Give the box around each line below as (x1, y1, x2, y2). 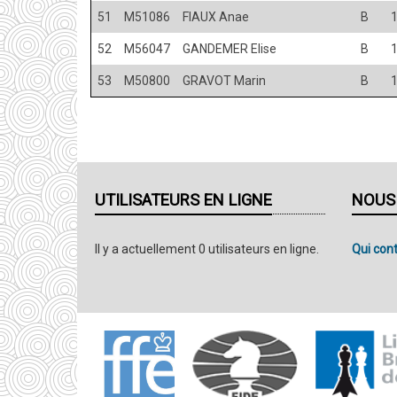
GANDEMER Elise (183, 41, 276, 56)
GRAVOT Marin (183, 73, 266, 88)
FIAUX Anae (183, 9, 249, 24)
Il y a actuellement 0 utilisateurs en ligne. (95, 241, 319, 256)
